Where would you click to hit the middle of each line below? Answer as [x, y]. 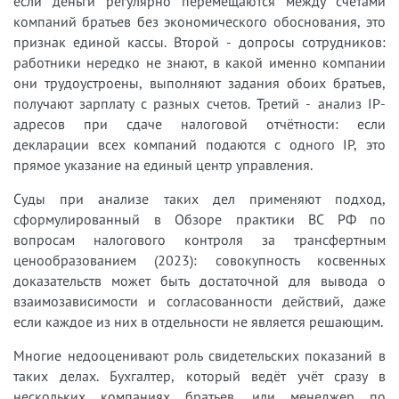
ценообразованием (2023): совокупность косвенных [199, 260]
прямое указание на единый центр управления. [163, 165]
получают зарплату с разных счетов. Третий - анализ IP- [199, 103]
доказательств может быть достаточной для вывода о [199, 281]
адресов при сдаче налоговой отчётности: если [199, 124]
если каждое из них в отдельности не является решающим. [198, 322]
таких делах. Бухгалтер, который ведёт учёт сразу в [199, 376]
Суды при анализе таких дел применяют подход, [199, 199]
